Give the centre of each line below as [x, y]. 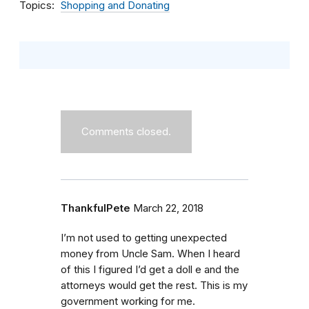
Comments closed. [126, 131]
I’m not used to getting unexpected [144, 238]
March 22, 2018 [168, 208]
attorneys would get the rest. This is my [154, 285]
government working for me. [128, 301]
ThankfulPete [96, 208]
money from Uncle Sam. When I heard [150, 253]
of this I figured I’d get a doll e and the [150, 269]
